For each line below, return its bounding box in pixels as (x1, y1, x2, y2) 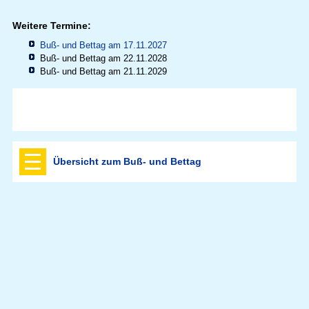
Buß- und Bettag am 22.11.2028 (39, 53, 167, 64)
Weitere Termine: (12, 20, 91, 32)
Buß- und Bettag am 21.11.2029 (39, 66, 167, 77)
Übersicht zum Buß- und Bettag (52, 156, 201, 168)
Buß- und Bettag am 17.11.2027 (39, 40, 167, 51)
